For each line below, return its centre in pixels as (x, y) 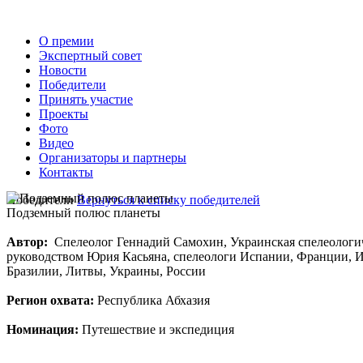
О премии (66, 41)
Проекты (64, 114)
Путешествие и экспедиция (156, 329)
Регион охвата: (50, 300)
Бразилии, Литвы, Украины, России (106, 271)
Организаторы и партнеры (113, 158)
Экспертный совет (90, 56)
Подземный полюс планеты (83, 213)
